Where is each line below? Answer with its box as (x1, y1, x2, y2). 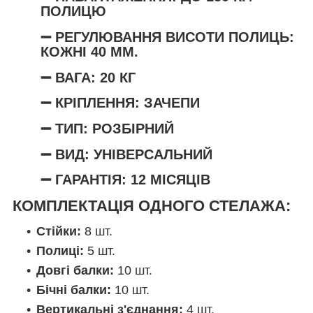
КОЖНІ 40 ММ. (41, 43, 138, 59)
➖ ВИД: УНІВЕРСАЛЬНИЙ (41, 146, 212, 162)
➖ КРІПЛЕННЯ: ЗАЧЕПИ (41, 95, 200, 111)
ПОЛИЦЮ (41, 3, 106, 20)
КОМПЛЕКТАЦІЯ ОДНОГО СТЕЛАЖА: (13, 196, 291, 214)
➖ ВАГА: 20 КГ (41, 69, 136, 85)
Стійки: (36, 224, 81, 238)
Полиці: (36, 243, 84, 258)
